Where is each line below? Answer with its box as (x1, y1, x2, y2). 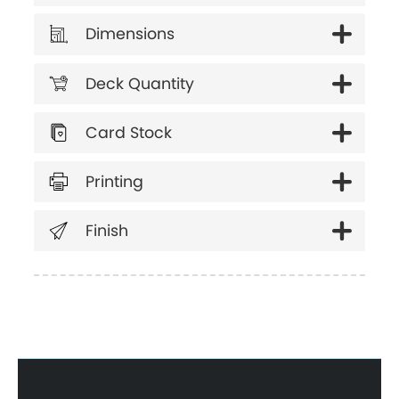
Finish (85, 219, 129, 241)
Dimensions (85, 23, 175, 45)
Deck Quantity (85, 72, 195, 94)
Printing (85, 170, 144, 192)
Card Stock (85, 121, 173, 143)
